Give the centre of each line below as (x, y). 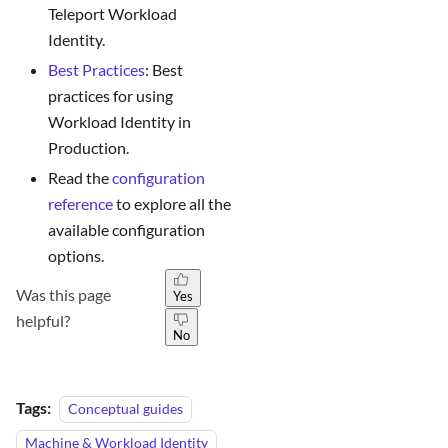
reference (80, 204)
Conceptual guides (125, 409)
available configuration (126, 230)
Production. (88, 148)
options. (76, 256)
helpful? (43, 321)
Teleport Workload (112, 14)
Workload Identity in (119, 122)
